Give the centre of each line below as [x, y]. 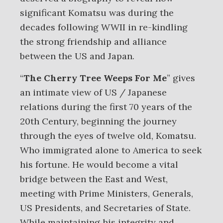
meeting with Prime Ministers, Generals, [107, 193]
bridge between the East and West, [94, 179]
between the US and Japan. [77, 56]
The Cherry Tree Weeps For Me [95, 78]
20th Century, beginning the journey [98, 121]
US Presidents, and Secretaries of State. [105, 208]
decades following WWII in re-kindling [104, 27]
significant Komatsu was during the [97, 13]
